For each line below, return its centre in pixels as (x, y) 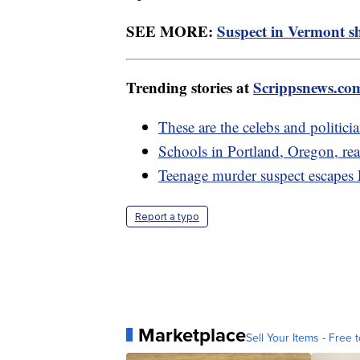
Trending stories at (190, 87)
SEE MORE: (172, 31)
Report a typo (167, 216)
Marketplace (192, 335)
